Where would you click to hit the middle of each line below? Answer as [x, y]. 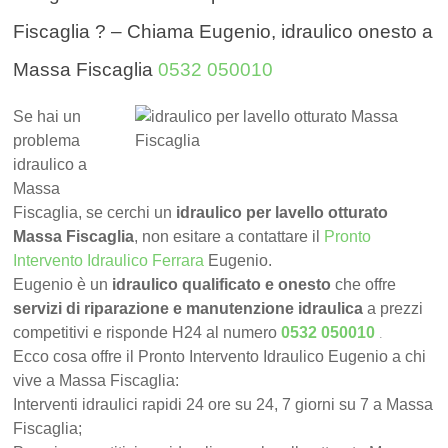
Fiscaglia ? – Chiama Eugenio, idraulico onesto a [223, 32]
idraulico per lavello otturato [282, 213]
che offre [364, 285]
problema [47, 141]
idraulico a [50, 165]
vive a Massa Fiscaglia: [96, 381]
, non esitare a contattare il [229, 237]
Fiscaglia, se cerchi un [95, 213]
